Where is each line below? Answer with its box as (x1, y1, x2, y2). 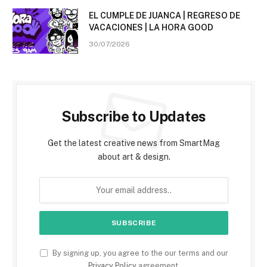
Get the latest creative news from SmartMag (48, 138, 220, 148)
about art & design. (97, 152, 170, 162)
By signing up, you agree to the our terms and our (50, 249, 228, 258)
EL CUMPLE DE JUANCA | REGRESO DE (89, 11, 240, 21)
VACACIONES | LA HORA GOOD (89, 23, 213, 33)
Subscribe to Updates (61, 108, 207, 125)
